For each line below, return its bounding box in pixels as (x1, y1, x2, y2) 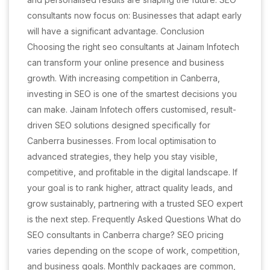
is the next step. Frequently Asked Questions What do (27, 214, 241, 224)
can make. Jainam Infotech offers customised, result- (27, 104, 236, 115)
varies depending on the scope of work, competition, (27, 245, 240, 256)
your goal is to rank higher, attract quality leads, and (27, 183, 233, 193)
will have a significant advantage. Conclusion (27, 26, 204, 36)
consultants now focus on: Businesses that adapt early (27, 10, 242, 20)
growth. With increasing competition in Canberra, (27, 73, 220, 83)
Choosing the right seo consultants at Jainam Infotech (27, 42, 239, 52)
